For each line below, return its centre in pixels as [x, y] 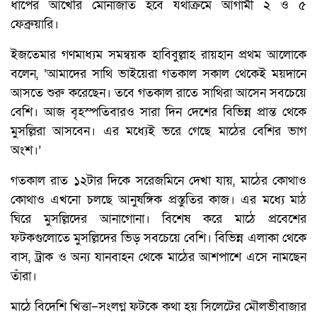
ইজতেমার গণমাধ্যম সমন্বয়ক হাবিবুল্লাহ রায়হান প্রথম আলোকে [158, 55]
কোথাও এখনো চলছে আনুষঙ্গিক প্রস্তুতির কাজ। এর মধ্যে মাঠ [158, 200]
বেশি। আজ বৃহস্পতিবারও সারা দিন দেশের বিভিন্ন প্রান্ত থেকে [158, 113]
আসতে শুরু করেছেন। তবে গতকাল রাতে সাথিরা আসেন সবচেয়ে [158, 93]
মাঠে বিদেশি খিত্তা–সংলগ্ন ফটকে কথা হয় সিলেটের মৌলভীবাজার [158, 307]
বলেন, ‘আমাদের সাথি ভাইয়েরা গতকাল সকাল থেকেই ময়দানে [158, 74]
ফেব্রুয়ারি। [35, 25]
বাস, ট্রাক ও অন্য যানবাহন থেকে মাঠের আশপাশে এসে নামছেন [158, 258]
